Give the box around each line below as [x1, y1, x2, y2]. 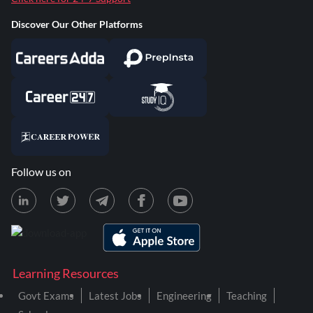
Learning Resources [13, 265, 119, 281]
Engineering [156, 289, 212, 302]
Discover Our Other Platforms [11, 18, 143, 30]
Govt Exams [18, 289, 74, 302]
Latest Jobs [89, 289, 142, 302]
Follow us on [11, 165, 71, 178]
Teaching [226, 289, 267, 302]
